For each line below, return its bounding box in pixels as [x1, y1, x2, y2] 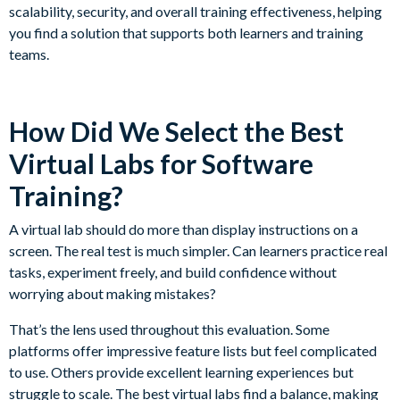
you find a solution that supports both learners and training [9, 24, 363, 42]
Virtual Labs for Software [9, 147, 313, 180]
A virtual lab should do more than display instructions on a [9, 221, 358, 238]
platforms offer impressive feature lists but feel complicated [9, 342, 377, 360]
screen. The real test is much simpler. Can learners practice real [9, 242, 387, 260]
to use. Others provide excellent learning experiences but [9, 363, 354, 381]
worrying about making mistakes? [9, 285, 216, 303]
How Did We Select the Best [9, 115, 344, 148]
